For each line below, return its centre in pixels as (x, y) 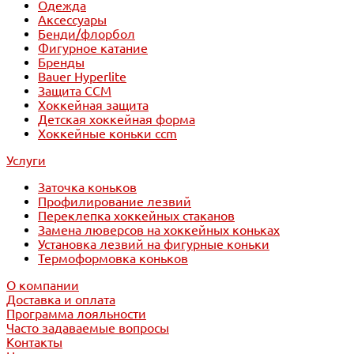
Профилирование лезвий (115, 202)
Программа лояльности (76, 314)
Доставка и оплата (61, 300)
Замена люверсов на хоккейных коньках (159, 230)
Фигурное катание (93, 49)
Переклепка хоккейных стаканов (136, 216)
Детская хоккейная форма (117, 120)
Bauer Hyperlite (82, 77)
